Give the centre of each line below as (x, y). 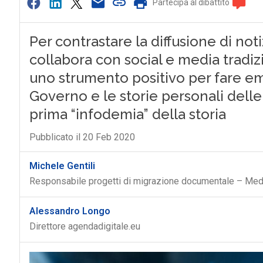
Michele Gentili (62, 166)
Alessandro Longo (70, 211)
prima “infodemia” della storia (127, 114)
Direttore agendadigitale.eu (85, 226)
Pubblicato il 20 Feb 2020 (82, 137)
